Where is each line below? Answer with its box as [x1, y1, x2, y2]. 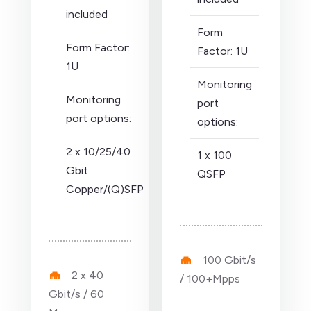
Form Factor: [66, 41, 130, 54]
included [66, 8, 108, 21]
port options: [66, 112, 131, 125]
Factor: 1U [197, 44, 248, 58]
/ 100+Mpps [180, 272, 240, 285]
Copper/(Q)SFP [66, 183, 144, 196]
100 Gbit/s [203, 253, 256, 267]
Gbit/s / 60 [49, 287, 104, 301]
